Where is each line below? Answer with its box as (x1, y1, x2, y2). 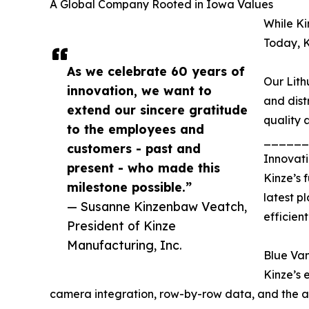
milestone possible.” (67, 179, 192, 195)
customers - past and (67, 141, 201, 157)
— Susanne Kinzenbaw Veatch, (67, 199, 247, 215)
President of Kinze (67, 218, 176, 234)
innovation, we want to (67, 83, 212, 99)
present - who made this (67, 160, 220, 176)
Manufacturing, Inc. (67, 237, 182, 253)
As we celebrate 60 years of (67, 63, 245, 79)
